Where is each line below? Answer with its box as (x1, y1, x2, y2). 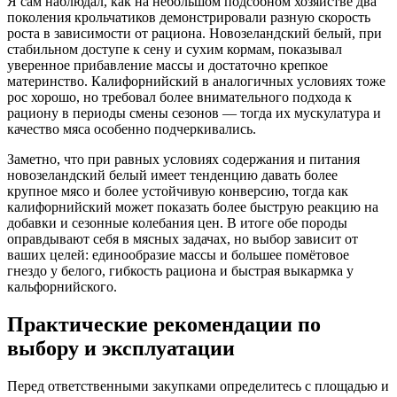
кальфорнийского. (7, 279, 117, 294)
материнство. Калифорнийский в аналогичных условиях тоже (7, 74, 385, 89)
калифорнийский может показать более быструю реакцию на (7, 199, 378, 214)
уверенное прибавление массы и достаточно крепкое (7, 58, 328, 73)
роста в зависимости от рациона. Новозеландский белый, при (7, 26, 382, 41)
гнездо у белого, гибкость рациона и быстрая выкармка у (7, 263, 354, 278)
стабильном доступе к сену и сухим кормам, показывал (7, 42, 342, 57)
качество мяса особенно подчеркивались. (7, 121, 256, 136)
